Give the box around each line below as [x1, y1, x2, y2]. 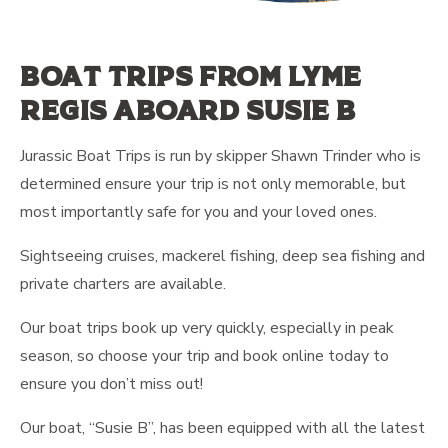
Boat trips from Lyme [20, 63, 362, 91]
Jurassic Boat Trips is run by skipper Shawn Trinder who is [20, 145, 421, 168]
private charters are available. [20, 273, 226, 296]
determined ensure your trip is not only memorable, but [20, 173, 406, 196]
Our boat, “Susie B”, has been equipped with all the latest [20, 417, 425, 440]
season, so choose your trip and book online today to [20, 345, 389, 368]
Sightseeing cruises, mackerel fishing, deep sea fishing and [20, 245, 425, 268]
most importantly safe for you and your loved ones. [20, 201, 377, 224]
